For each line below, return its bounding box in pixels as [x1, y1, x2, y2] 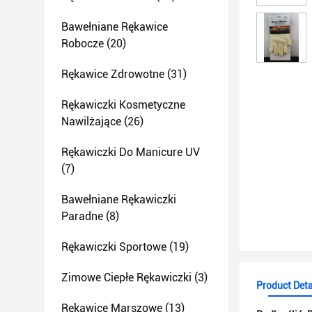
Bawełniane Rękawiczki [61, 193, 176, 206]
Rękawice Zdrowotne [61, 68, 164, 81]
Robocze [61, 37, 104, 50]
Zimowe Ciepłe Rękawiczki [61, 271, 192, 284]
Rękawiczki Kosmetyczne [61, 98, 185, 111]
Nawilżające [61, 115, 121, 128]
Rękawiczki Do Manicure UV [61, 146, 200, 159]
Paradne [61, 210, 103, 223]
